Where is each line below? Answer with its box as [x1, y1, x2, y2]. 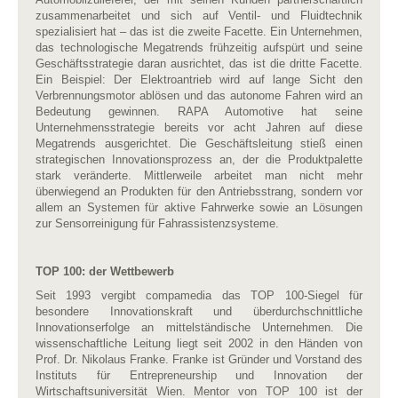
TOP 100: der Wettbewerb [36, 265, 174, 278]
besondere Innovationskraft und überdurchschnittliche [36, 305, 362, 318]
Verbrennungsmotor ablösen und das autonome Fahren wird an [36, 89, 362, 102]
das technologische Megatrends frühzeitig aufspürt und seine [36, 41, 362, 54]
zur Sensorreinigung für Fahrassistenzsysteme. [36, 217, 279, 230]
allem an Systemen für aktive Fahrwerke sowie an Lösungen [36, 201, 362, 214]
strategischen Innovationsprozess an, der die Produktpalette [36, 153, 362, 166]
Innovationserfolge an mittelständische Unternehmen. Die [36, 321, 362, 334]
